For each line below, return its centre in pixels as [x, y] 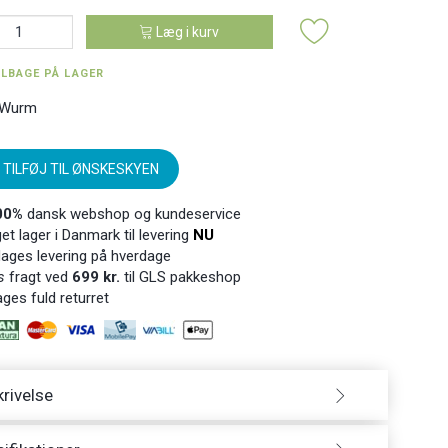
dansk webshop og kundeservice [131, 213]
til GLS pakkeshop [180, 276]
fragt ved [38, 276]
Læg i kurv [188, 32]
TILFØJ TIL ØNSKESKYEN [80, 168]
